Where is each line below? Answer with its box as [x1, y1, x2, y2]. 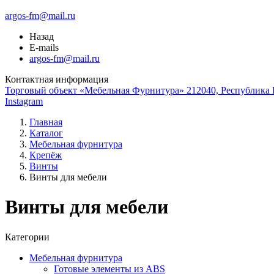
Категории [5, 231, 50, 242]
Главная [29, 117, 62, 127]
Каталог [29, 128, 63, 138]
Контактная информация [5, 74, 108, 84]
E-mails [29, 42, 59, 53]
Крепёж [29, 150, 62, 160]
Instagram [5, 96, 43, 106]
